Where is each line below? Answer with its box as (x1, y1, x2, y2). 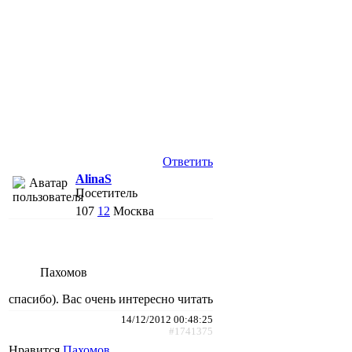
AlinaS (75, 171, 112, 185)
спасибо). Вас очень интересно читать (9, 291, 213, 306)
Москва (113, 203, 154, 218)
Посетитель (75, 185, 137, 200)
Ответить (163, 154, 213, 168)
